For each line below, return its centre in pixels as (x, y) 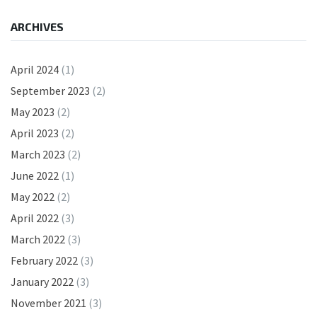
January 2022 (42, 281)
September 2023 (50, 90)
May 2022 (33, 196)
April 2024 (35, 69)
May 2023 (33, 111)
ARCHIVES (37, 26)
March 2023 (38, 154)
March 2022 (38, 239)
